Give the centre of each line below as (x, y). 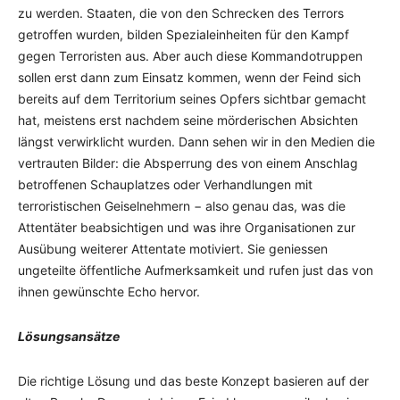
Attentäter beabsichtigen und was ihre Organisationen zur (187, 227)
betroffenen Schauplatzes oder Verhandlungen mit (165, 184)
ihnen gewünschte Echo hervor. (109, 292)
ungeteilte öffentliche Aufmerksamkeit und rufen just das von (196, 270)
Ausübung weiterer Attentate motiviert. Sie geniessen (173, 249)
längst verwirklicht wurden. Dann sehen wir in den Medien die (196, 142)
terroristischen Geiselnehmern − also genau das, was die (182, 206)
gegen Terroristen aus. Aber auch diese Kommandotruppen (190, 56)
